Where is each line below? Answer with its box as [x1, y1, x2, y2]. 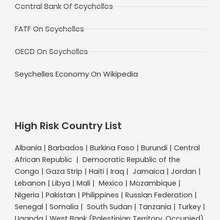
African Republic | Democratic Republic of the [15, 155, 180, 165]
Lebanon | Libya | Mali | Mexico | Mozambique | [15, 178, 181, 189]
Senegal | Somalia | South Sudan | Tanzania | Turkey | [15, 202, 205, 212]
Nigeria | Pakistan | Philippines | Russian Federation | [15, 190, 197, 200]
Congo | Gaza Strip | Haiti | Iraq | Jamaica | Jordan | [15, 166, 201, 177]
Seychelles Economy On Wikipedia [15, 69, 138, 80]
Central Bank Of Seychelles [15, 1, 113, 12]
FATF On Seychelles [15, 24, 84, 34]
